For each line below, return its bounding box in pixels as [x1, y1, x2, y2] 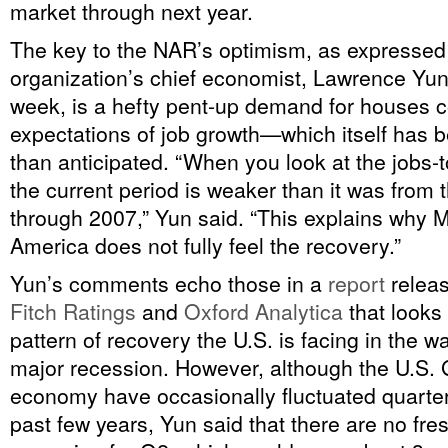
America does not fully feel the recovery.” [10, 230, 401, 260]
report [328, 268, 385, 298]
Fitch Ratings [10, 296, 136, 326]
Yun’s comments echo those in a [10, 268, 328, 298]
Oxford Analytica [184, 296, 343, 326]
